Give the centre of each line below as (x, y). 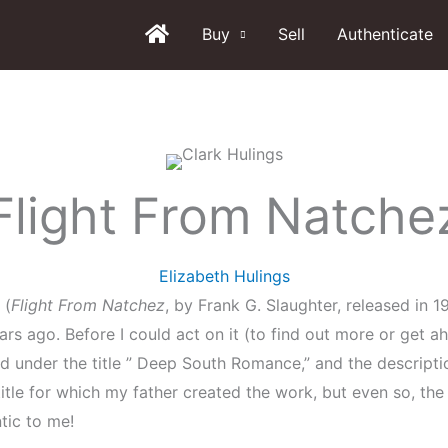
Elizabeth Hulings (224, 276)
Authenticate (385, 33)
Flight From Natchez (88, 305)
